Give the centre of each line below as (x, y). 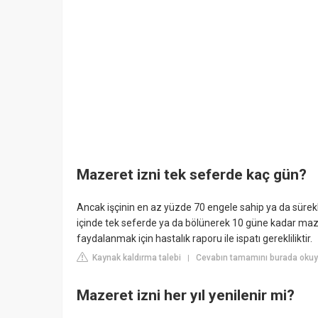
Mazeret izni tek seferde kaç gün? (192, 175)
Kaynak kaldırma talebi (136, 257)
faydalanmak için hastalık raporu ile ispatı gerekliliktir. (194, 238)
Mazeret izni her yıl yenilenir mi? (186, 296)
